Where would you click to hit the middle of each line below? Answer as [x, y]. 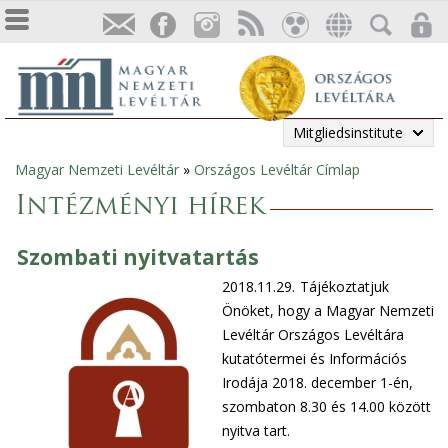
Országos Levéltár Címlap [277, 169]
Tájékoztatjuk [345, 287]
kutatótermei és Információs [315, 359]
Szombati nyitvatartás [138, 257]
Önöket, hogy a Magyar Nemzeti [328, 311]
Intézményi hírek [140, 207]
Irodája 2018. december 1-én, [318, 383]
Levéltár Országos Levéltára [313, 335]
